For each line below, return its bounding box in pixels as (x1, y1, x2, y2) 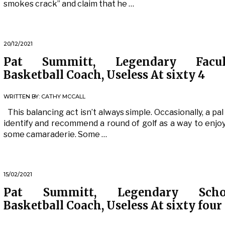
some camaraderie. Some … (4, 130, 107, 139)
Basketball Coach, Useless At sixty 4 (4, 68, 205, 82)
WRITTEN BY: (4, 93, 41, 100)
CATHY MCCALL (41, 93, 85, 100)
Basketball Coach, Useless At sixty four (4, 198, 222, 212)
